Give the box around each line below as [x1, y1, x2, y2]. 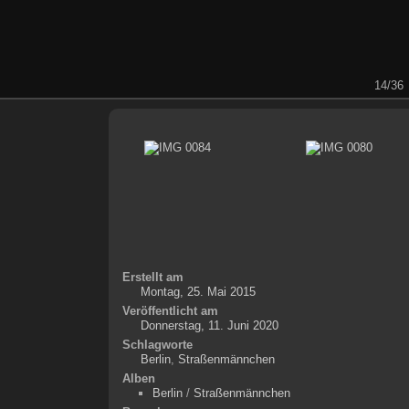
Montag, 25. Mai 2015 [140, 284, 256, 299]
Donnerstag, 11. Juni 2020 [140, 318, 278, 332]
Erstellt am [121, 269, 184, 284]
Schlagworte [121, 337, 193, 351]
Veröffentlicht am [121, 303, 218, 318]
